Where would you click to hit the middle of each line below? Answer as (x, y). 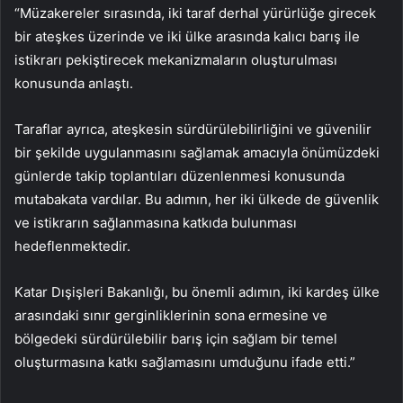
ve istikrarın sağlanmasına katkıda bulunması (156, 223)
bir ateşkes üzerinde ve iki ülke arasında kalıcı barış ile (187, 37)
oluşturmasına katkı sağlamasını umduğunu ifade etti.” (185, 363)
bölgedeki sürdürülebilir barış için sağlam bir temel (176, 339)
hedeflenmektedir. (72, 246)
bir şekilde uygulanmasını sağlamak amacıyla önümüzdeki (197, 153)
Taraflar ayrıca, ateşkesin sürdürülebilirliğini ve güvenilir (193, 130)
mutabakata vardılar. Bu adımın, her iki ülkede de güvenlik (197, 200)
